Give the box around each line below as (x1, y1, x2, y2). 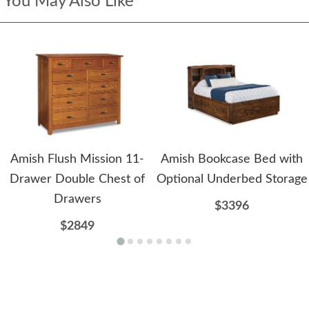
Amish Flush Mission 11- (10, 153, 144, 166)
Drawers (53, 193, 101, 206)
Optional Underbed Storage (156, 173, 308, 186)
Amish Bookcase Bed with (161, 153, 303, 166)
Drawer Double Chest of (10, 173, 145, 186)
